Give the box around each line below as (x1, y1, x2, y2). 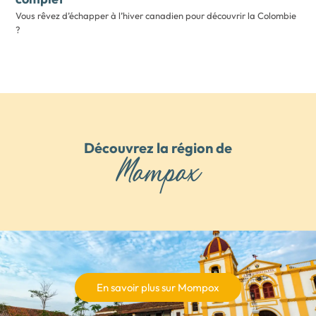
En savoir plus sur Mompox (97, 280, 219, 294)
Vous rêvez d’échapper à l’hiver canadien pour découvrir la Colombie (16, 9, 297, 21)
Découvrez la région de (84, 138, 232, 157)
